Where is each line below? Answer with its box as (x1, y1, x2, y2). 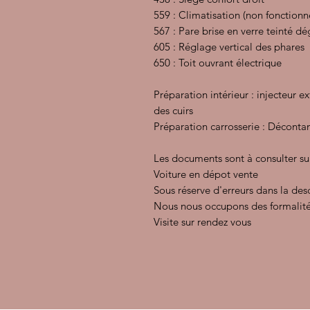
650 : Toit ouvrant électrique (154, 56, 282, 69)
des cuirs (154, 104, 193, 117)
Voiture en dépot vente (154, 167, 258, 181)
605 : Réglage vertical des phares (154, 40, 304, 53)
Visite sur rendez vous (154, 215, 251, 228)
